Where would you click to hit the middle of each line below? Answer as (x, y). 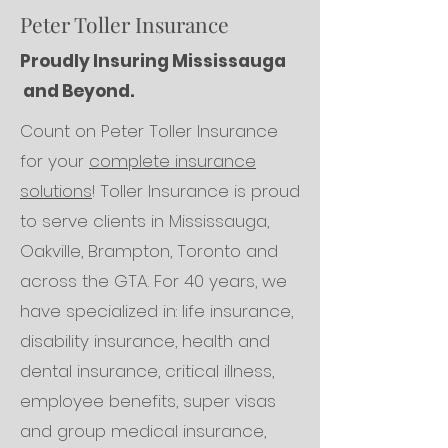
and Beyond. (77, 91)
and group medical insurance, (143, 431)
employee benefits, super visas (148, 401)
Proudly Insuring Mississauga (153, 61)
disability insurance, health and (145, 341)
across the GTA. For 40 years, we (153, 281)
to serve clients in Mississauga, (144, 221)
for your (54, 161)
